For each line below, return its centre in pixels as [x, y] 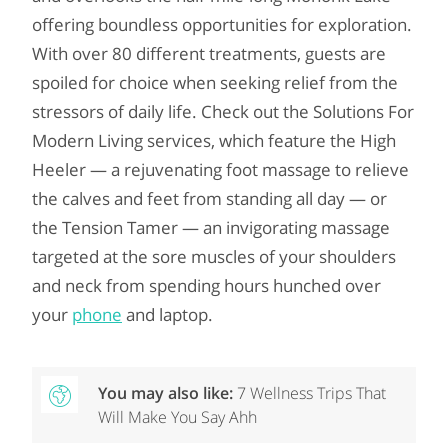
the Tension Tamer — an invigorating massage [211, 228]
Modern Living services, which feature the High [214, 141]
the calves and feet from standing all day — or [209, 199]
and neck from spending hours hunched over [206, 286]
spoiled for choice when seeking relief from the [215, 83]
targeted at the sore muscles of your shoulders [214, 257]
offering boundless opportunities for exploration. [222, 25]
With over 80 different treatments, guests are [209, 54]
